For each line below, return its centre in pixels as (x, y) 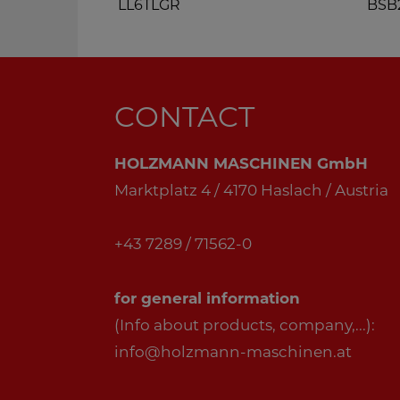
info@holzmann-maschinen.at (233, 353)
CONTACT (184, 120)
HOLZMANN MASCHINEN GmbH (241, 165)
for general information (207, 300)
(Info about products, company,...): (245, 326)
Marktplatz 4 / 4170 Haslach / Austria (251, 192)
